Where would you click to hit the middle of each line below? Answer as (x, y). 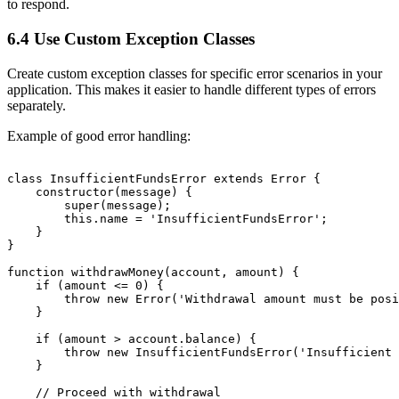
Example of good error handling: (99, 135)
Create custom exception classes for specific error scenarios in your (195, 73)
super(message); (89, 205)
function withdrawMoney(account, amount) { (153, 272)
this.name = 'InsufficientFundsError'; (167, 218)
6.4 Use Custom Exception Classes (131, 38)
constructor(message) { (100, 191)
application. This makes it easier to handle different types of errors (191, 89)
